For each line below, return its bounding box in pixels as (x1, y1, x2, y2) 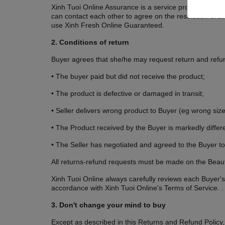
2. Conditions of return (51, 38, 129, 47)
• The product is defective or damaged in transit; (51, 89, 204, 98)
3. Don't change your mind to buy (51, 201, 166, 209)
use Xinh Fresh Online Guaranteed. (51, 21, 164, 30)
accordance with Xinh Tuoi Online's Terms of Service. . (51, 184, 223, 192)
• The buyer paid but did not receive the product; (51, 72, 205, 81)
